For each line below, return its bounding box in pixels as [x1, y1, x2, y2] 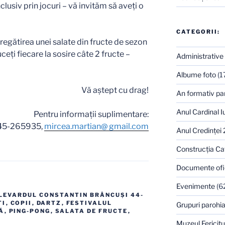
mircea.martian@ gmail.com [44, 122, 149, 132]
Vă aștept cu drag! [81, 85, 149, 95]
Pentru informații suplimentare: [34, 109, 149, 120]
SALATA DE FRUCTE [55, 207, 128, 215]
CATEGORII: [176, 28, 220, 36]
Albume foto [176, 70, 216, 79]
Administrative [176, 52, 223, 61]
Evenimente [176, 182, 215, 191]
